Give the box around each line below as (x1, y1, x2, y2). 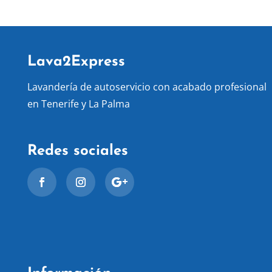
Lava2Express (27, 55, 125, 70)
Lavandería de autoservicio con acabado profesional (27, 80, 267, 94)
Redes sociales (27, 144, 128, 159)
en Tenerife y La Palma (27, 97, 130, 111)
